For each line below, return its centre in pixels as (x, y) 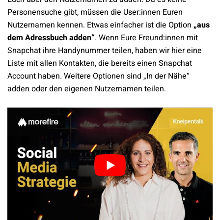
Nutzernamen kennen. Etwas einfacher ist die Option (100, 25)
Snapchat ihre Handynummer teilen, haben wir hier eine (105, 51)
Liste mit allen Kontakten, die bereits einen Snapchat (100, 64)
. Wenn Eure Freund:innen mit (146, 38)
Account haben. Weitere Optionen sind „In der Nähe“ (98, 76)
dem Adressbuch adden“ (51, 38)
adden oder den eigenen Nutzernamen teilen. (87, 89)
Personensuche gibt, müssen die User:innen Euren (95, 13)
